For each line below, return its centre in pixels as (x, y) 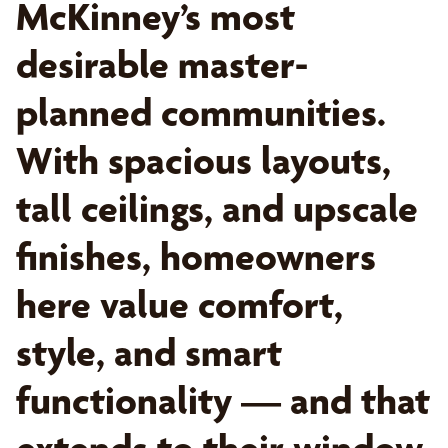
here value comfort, (179, 304)
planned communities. (201, 112)
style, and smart (149, 352)
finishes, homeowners (196, 256)
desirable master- (162, 64)
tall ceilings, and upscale (217, 208)
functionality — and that (223, 400)
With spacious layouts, (203, 160)
